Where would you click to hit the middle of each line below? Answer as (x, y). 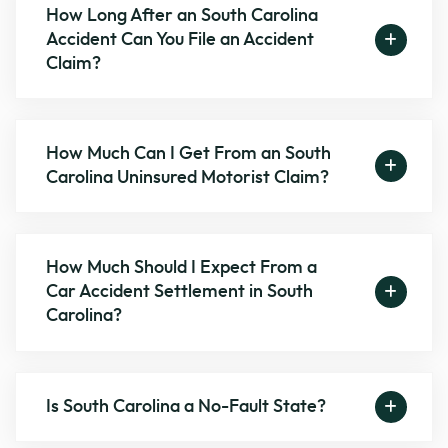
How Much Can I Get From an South (189, 154)
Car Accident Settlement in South (180, 292)
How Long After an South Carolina (182, 15)
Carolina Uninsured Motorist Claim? (188, 178)
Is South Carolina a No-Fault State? (186, 406)
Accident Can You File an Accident (180, 39)
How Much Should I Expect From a (182, 268)
